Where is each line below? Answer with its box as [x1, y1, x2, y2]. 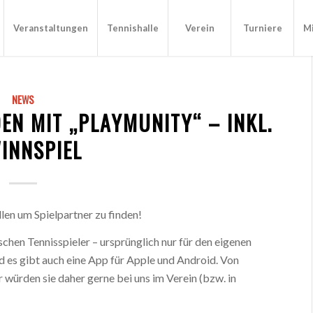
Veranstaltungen [13, 22, 89, 34]
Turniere [242, 22, 282, 34]
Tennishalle [107, 22, 159, 34]
